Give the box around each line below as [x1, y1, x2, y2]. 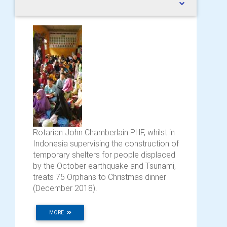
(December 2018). [33, 183, 97, 194]
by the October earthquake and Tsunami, [33, 161, 176, 171]
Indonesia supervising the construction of [33, 138, 179, 149]
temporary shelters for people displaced [33, 149, 175, 160]
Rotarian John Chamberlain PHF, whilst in [33, 127, 175, 138]
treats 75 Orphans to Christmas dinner [33, 172, 166, 182]
